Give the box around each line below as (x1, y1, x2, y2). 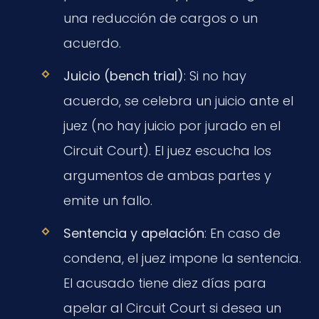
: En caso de (204, 224, 281, 242)
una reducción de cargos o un (63, 9, 258, 27)
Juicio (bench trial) (63, 66, 184, 85)
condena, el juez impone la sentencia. (63, 249, 301, 267)
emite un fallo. (63, 191, 152, 209)
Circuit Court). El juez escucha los (63, 141, 271, 159)
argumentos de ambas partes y (63, 166, 271, 184)
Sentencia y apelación (63, 224, 204, 242)
